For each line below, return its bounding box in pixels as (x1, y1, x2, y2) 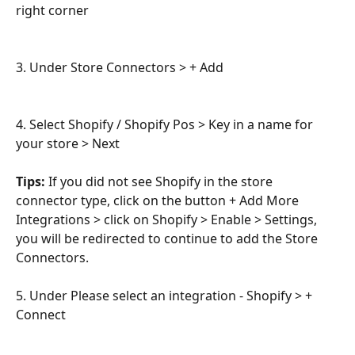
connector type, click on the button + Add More (16, 191, 302, 209)
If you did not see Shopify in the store (45, 172, 276, 190)
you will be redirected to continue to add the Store (16, 229, 321, 247)
